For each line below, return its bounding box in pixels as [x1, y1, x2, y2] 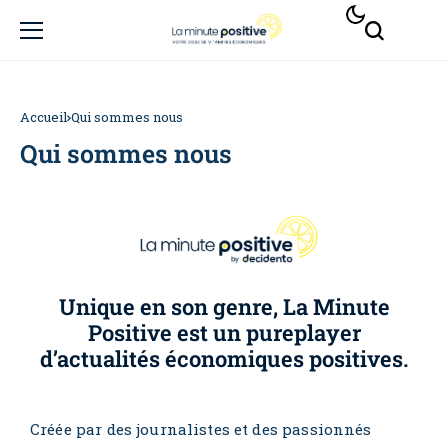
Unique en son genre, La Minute [58, 291, 390, 321]
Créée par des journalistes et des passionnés [30, 418, 372, 439]
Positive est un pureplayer [87, 317, 361, 347]
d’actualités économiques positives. [39, 343, 409, 373]
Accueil [20, 108, 67, 126]
